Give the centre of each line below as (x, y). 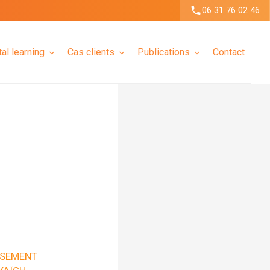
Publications (164, 52)
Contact (229, 52)
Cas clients (91, 52)
